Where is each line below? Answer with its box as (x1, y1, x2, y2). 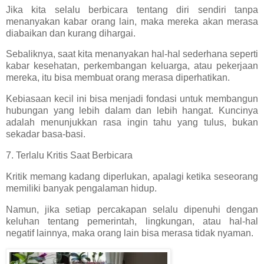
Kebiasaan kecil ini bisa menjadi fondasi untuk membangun (6, 94, 258, 104)
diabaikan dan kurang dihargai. (6, 28, 136, 38)
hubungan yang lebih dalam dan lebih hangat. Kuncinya (6, 105, 258, 116)
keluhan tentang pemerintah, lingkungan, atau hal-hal (6, 216, 258, 226)
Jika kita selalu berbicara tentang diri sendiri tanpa (6, 4, 258, 15)
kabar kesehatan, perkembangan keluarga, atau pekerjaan (6, 61, 258, 71)
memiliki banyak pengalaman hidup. (6, 183, 157, 193)
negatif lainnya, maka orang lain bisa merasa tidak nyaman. (6, 227, 253, 238)
